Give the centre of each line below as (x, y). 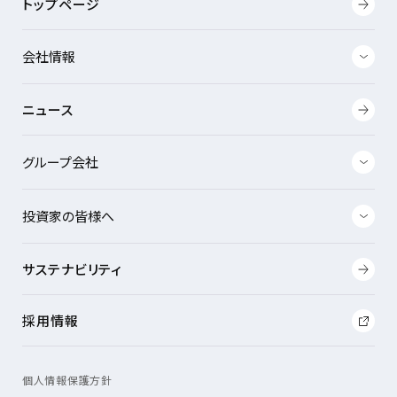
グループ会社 (60, 162)
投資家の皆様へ (68, 216)
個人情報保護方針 (67, 380)
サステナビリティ (73, 269)
